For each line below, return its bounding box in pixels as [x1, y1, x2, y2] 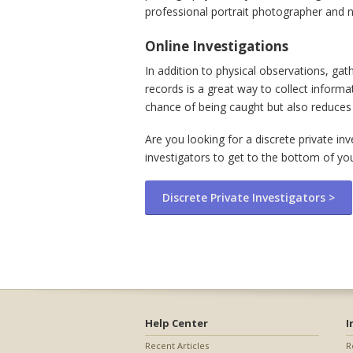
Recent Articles [145, 339, 210, 351]
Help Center [145, 316, 209, 331]
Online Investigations [145, 37, 289, 56]
